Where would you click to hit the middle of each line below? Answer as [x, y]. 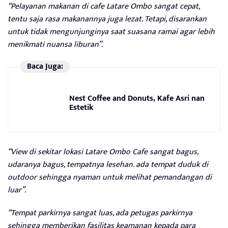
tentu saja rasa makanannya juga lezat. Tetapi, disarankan [107, 19]
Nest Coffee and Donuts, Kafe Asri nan [137, 99]
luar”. [17, 190]
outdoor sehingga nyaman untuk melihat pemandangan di [110, 177]
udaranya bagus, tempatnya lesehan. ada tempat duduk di [108, 164]
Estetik [81, 108]
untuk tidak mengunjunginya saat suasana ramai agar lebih [111, 32]
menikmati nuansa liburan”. [55, 44]
